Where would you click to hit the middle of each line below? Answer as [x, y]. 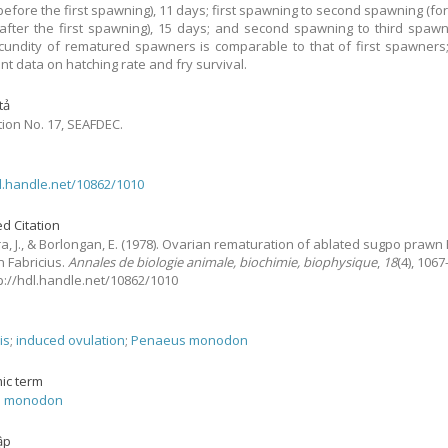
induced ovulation [71, 340]
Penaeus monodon [190, 340]
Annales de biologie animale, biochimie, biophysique [223, 262]
